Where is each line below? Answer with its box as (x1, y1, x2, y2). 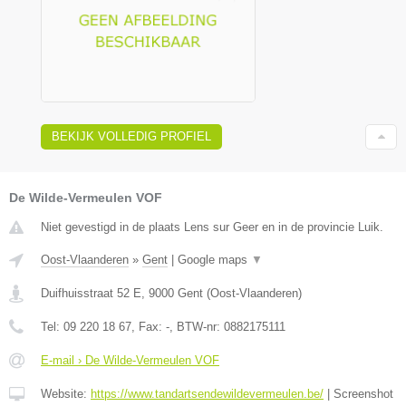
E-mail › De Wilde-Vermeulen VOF (41, 353, 219, 368)
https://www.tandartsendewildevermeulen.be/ (91, 387, 324, 401)
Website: (41, 387, 91, 401)
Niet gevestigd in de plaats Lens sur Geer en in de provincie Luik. (41, 220, 383, 235)
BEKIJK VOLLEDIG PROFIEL (52, 130, 211, 144)
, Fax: (131, 320, 166, 334)
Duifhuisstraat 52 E (41, 286, 141, 301)
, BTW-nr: (169, 320, 224, 334)
